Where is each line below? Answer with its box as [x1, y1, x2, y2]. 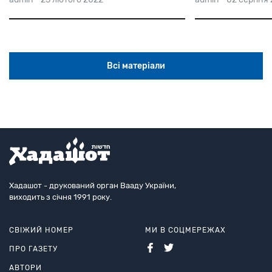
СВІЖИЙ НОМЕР [9, 226, 73, 235]
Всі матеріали [107, 61, 165, 72]
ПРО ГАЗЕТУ [9, 245, 58, 254]
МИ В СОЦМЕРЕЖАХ [145, 226, 226, 235]
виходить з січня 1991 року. [9, 192, 112, 202]
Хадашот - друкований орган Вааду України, [9, 181, 176, 191]
